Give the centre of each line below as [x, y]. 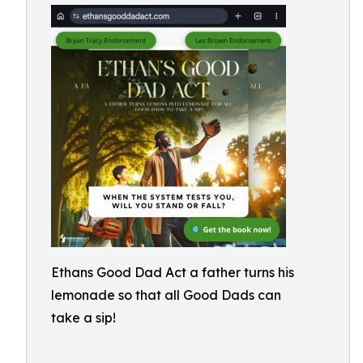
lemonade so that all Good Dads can [166, 295]
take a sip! [83, 318]
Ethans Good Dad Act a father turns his [173, 272]
